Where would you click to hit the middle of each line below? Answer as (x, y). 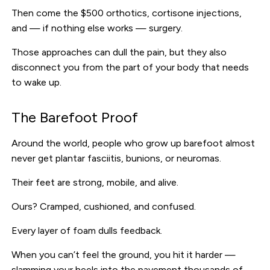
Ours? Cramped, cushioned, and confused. (104, 206)
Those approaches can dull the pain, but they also (119, 52)
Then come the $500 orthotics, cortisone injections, (127, 13)
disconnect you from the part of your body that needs (130, 67)
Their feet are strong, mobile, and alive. (95, 182)
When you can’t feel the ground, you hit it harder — (124, 254)
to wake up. (37, 82)
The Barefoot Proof (75, 117)
